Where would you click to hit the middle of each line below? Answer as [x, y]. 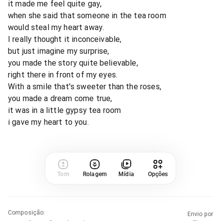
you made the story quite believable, [73, 63]
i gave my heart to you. [48, 122]
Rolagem [95, 174]
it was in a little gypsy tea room [65, 110]
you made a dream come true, [60, 98]
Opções [158, 174]
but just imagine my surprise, [59, 51]
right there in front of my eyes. [63, 74]
